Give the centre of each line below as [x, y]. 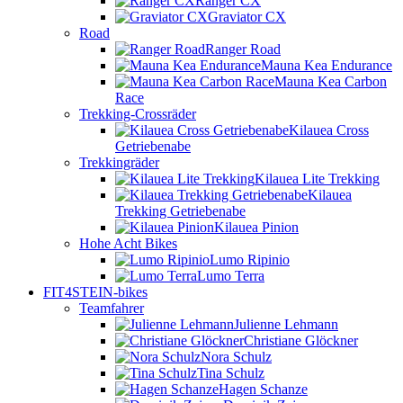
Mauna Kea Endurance [327, 65]
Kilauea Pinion [256, 227]
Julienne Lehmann [286, 324]
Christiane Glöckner [301, 340]
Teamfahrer [112, 308]
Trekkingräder [119, 162]
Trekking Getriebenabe [180, 211]
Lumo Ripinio [250, 260]
